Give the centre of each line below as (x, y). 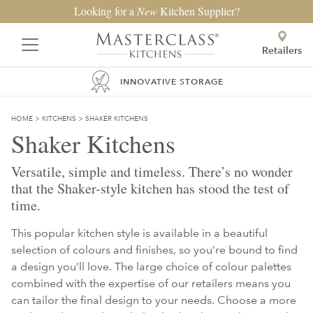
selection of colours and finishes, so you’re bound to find (154, 250)
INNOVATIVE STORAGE (172, 81)
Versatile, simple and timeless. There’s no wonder (152, 172)
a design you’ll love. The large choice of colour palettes (151, 267)
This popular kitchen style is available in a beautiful (139, 233)
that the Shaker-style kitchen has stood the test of (150, 188)
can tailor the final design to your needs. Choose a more (154, 300)
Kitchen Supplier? (198, 11)
